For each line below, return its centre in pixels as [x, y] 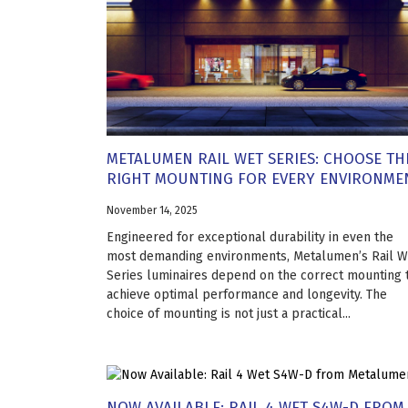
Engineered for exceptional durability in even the [250, 238]
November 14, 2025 [152, 211]
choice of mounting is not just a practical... [229, 314]
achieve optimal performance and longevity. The [247, 295]
